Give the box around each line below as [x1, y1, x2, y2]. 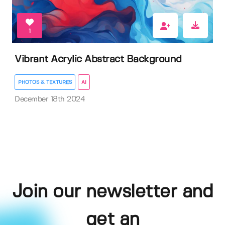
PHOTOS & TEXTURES [18, 80, 72, 85]
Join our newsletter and [12, 183, 213, 201]
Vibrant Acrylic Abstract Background [15, 54, 182, 64]
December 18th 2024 [15, 96, 85, 103]
